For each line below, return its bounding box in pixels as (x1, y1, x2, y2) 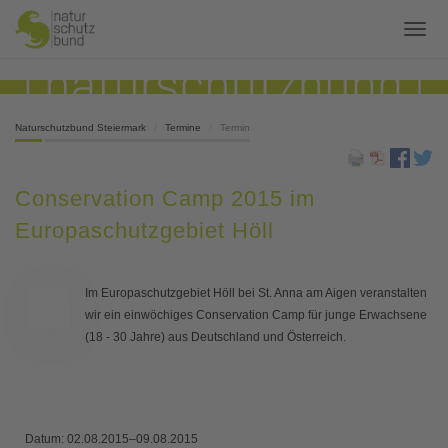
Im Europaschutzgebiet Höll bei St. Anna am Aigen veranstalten (85, 286, 427, 301)
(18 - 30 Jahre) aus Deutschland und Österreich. (85, 330, 346, 345)
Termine (165, 121, 201, 133)
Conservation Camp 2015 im (15, 186, 315, 212)
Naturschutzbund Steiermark (15, 121, 146, 133)
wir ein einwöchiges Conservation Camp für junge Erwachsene (85, 308, 427, 323)
